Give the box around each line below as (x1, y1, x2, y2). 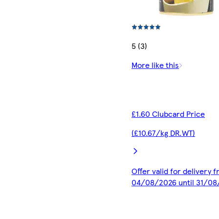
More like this (131, 59, 179, 70)
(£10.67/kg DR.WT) (131, 127, 196, 138)
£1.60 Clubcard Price (131, 108, 205, 119)
